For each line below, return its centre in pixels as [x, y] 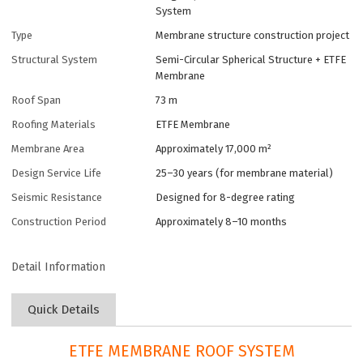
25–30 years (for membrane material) [245, 173]
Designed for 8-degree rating [226, 197]
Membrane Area [48, 148]
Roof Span [36, 100]
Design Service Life [57, 173]
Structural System [55, 59]
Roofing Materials [54, 124]
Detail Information [59, 267]
